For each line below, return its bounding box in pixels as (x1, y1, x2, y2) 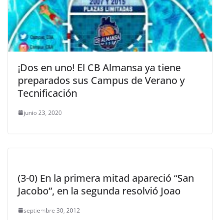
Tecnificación (18, 86, 77, 100)
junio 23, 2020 (24, 108, 62, 117)
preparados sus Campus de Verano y (18, 73, 185, 87)
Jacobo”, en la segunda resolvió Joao (18, 184, 181, 197)
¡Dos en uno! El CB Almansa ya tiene (18, 60, 181, 74)
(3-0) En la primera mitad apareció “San (18, 171, 194, 185)
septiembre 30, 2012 (24, 206, 80, 215)
